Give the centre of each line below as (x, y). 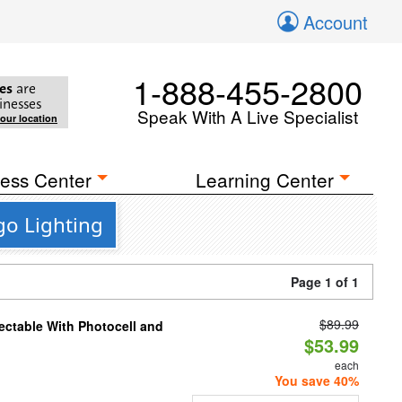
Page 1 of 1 (325, 282)
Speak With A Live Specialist (248, 116)
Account (336, 22)
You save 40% (316, 380)
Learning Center (265, 179)
